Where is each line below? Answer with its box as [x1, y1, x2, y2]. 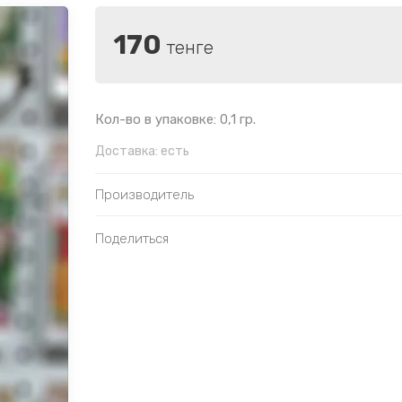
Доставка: [95, 144, 158, 160]
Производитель [95, 187, 194, 204]
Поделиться [95, 231, 169, 248]
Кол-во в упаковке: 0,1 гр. [95, 111, 256, 128]
